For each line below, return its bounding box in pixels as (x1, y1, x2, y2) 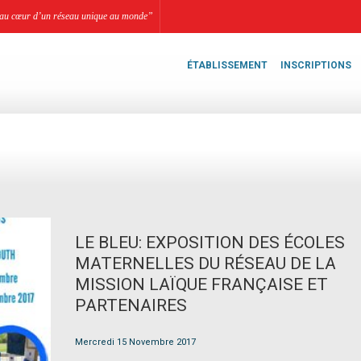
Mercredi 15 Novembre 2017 (74, 337, 196, 347)
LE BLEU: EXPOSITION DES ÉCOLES (74, 233, 345, 252)
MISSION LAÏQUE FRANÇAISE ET (74, 275, 328, 294)
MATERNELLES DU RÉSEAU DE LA (74, 254, 336, 273)
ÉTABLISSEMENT (187, 60, 268, 71)
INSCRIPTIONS (280, 60, 351, 71)
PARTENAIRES (74, 296, 187, 315)
